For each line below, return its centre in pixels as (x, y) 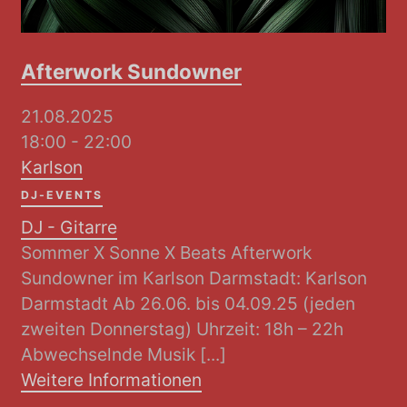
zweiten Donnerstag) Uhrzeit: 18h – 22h (183, 328)
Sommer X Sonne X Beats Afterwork (167, 252)
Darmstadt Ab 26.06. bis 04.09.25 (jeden (189, 303)
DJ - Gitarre (69, 227)
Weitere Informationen (112, 379)
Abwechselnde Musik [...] (124, 354)
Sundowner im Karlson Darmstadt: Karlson (194, 278)
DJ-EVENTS (62, 195)
